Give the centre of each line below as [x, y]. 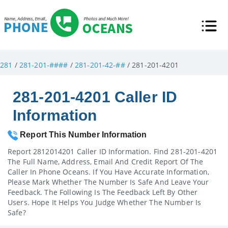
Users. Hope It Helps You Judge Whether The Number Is [105, 202]
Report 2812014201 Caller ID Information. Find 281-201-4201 [113, 151]
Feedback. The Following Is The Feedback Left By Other [103, 192]
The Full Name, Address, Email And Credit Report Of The [106, 161]
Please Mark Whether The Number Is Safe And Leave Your [108, 182]
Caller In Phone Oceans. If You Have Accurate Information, [108, 172]
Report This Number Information [82, 135]
